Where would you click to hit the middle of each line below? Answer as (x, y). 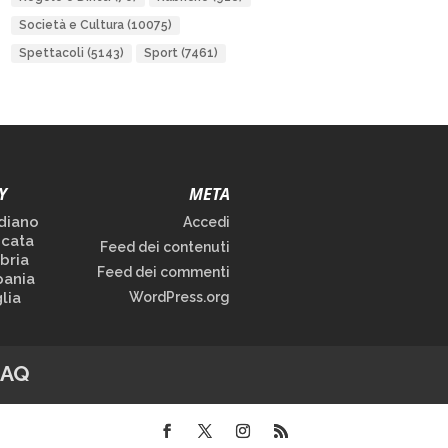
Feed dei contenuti (165, 247)
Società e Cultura (71, 25)
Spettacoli (51, 53)
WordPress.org (180, 297)
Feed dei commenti (164, 272)
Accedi (207, 222)
